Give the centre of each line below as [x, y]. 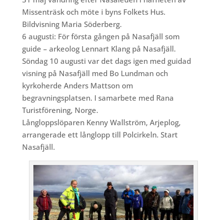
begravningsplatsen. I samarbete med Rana [98, 98]
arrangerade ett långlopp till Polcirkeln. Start [100, 135]
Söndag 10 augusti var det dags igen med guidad [106, 61]
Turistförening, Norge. [60, 110]
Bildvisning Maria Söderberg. [72, 24]
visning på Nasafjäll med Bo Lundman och [95, 73]
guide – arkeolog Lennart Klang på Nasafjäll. [99, 49]
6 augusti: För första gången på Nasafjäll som [101, 37]
